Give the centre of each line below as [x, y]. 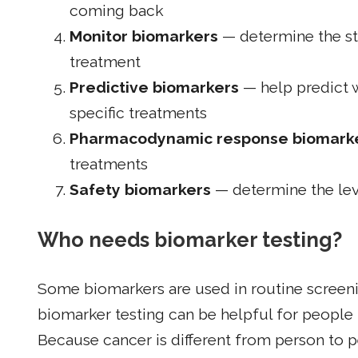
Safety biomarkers [140, 189]
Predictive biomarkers [154, 87]
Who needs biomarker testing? [190, 239]
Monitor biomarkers [144, 36]
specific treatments [138, 113]
